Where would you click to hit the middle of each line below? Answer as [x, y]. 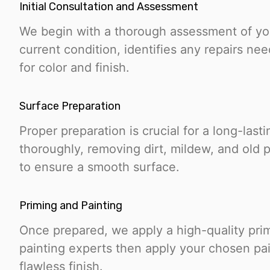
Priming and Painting [71, 206]
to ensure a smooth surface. [99, 167]
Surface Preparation [70, 106]
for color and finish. [74, 68]
